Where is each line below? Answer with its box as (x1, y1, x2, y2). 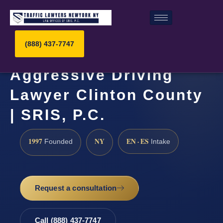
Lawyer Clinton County (10, 87, 203, 104)
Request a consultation (34, 184, 117, 193)
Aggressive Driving (10, 67, 173, 84)
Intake (149, 137, 170, 145)
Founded (42, 137, 73, 145)
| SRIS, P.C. (10, 107, 106, 123)
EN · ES (126, 136, 149, 146)
